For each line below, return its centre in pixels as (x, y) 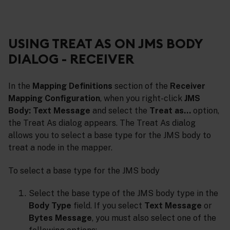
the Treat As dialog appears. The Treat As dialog (102, 123)
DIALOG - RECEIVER (71, 59)
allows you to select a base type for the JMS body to (110, 135)
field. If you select (108, 206)
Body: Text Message (49, 110)
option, (205, 110)
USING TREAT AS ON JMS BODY (106, 44)
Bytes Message (60, 218)
